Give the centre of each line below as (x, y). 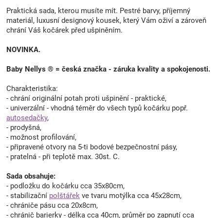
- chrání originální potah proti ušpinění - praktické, (86, 98)
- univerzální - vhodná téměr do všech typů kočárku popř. (97, 108)
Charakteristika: (32, 88)
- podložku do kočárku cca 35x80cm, (65, 186)
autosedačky (27, 118)
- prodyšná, (24, 127)
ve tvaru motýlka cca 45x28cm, (131, 195)
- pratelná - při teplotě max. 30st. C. (63, 156)
